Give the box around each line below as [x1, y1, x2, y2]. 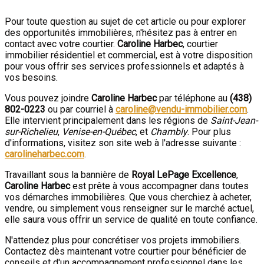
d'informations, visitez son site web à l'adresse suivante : [5, 137, 241, 148]
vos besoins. [5, 72, 58, 83]
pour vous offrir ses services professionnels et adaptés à [5, 61, 244, 72]
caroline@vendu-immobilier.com [115, 104, 247, 115]
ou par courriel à [45, 104, 115, 115]
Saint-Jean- [210, 115, 258, 126]
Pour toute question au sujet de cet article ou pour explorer [5, 16, 246, 27]
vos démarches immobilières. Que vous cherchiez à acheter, [5, 192, 252, 203]
